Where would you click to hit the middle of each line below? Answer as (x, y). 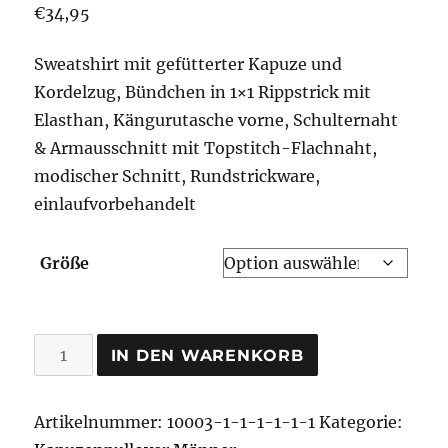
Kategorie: (361, 422)
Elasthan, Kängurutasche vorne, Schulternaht (216, 120)
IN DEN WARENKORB (207, 355)
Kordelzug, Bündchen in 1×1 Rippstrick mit (203, 92)
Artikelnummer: (101, 422)
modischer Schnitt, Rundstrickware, (177, 176)
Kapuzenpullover (101, 375)
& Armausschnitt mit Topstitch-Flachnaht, (206, 148)
